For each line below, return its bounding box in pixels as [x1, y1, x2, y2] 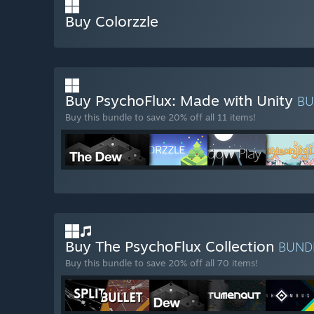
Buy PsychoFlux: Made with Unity [65, 91, 297, 110]
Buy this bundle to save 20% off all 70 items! [65, 257, 258, 269]
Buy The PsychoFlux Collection [65, 237, 278, 256]
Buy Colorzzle [65, 12, 158, 31]
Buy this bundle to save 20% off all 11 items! [65, 111, 256, 123]
